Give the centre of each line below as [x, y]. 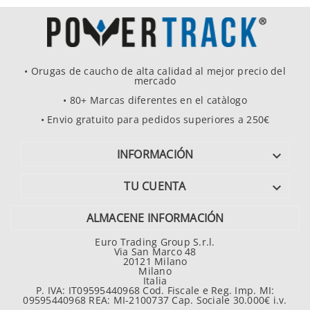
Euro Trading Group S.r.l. [155, 242]
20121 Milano [155, 262]
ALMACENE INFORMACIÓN [155, 218]
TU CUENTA [155, 186]
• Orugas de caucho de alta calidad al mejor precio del [155, 71]
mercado [155, 81]
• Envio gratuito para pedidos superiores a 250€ [155, 120]
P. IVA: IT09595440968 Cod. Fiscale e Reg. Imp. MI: [155, 291]
